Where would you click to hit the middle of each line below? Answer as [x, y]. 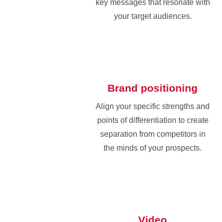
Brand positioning [153, 88]
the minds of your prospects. [153, 148]
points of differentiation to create [153, 120]
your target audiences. [153, 16]
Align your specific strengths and [153, 106]
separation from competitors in [153, 134]
